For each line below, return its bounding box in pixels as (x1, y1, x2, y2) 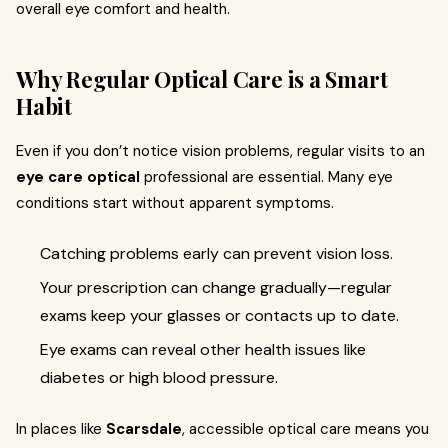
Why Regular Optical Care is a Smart (16, 64, 388, 94)
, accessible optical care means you (182, 419, 429, 439)
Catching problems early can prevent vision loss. (40, 243, 393, 264)
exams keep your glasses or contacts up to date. (40, 305, 399, 326)
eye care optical (16, 167, 140, 187)
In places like (16, 419, 106, 439)
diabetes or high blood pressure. (40, 367, 278, 388)
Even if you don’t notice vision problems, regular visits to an (16, 141, 425, 161)
